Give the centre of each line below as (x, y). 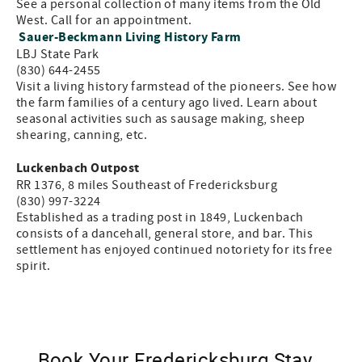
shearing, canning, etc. (82, 135)
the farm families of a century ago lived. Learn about (167, 103)
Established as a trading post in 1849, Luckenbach (160, 217)
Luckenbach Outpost (78, 168)
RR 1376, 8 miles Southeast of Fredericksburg (147, 185)
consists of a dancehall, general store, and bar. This (165, 234)
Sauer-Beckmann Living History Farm (130, 37)
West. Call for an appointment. (104, 20)
